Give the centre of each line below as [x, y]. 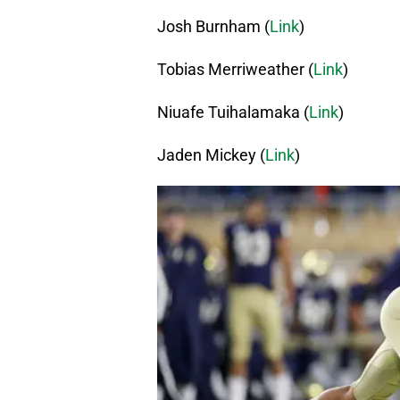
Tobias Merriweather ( [235, 70]
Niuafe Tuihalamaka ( [233, 112]
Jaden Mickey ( [211, 155]
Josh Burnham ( [213, 27]
